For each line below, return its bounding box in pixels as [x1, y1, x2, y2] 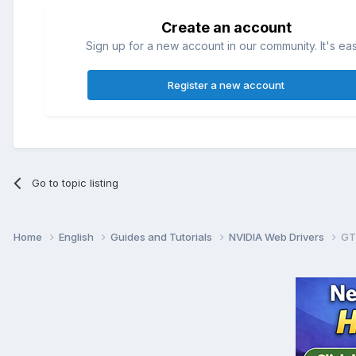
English [59, 230, 96, 243]
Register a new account [168, 78, 285, 91]
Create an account [161, 18, 292, 36]
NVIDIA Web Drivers [229, 230, 327, 243]
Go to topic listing [32, 176, 119, 189]
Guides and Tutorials [110, 230, 215, 243]
